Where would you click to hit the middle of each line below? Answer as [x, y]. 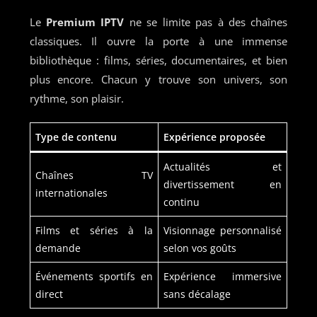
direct [49, 294]
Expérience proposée [214, 137]
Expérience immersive [222, 276]
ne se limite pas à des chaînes [206, 22]
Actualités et [222, 166]
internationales [71, 192]
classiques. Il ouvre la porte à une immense [158, 41]
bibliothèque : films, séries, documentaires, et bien [158, 60]
